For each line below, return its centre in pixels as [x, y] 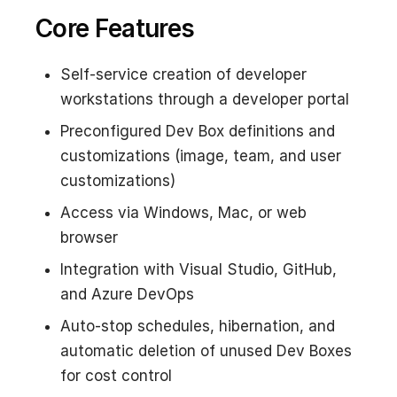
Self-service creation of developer [183, 74]
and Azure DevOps [127, 294]
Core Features [115, 28]
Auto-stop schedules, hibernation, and [198, 326]
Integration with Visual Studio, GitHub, [198, 269]
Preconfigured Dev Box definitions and [198, 131]
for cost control [116, 375]
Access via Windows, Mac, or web [183, 212]
